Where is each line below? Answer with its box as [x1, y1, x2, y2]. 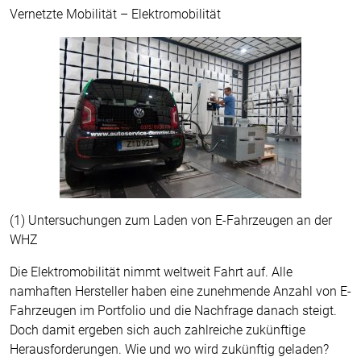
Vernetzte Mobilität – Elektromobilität [10, 6, 221, 22]
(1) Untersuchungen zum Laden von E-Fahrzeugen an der [10, 213, 332, 228]
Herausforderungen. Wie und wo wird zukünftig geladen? [10, 342, 329, 357]
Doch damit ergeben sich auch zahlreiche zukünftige [10, 322, 305, 338]
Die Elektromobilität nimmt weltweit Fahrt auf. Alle [10, 264, 293, 280]
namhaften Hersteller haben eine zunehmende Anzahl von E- [10, 284, 351, 299]
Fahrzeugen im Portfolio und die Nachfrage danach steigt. [10, 303, 337, 318]
